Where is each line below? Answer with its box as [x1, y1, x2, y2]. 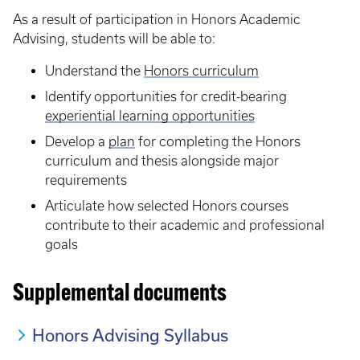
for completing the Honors [135, 134, 301, 149]
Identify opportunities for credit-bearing [45, 89, 287, 104]
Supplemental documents [13, 282, 227, 307]
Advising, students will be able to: [13, 31, 222, 46]
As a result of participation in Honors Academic [13, 12, 301, 27]
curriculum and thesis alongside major [45, 153, 279, 168]
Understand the [45, 63, 144, 78]
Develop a [45, 134, 108, 149]
